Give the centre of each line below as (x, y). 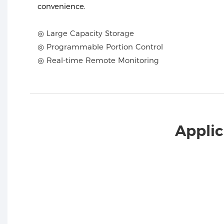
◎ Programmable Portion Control (100, 46)
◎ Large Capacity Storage (86, 33)
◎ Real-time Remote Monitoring (98, 60)
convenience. (61, 6)
